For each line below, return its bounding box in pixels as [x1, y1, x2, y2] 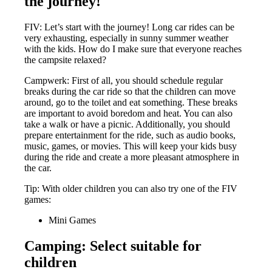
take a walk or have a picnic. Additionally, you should [24, 119, 231, 130]
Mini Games [49, 215, 97, 226]
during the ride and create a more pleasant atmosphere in [24, 152, 240, 163]
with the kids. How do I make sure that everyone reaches [24, 44, 242, 55]
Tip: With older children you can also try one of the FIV [24, 183, 238, 194]
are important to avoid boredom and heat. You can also [24, 108, 233, 119]
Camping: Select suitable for [24, 238, 202, 254]
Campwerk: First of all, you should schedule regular [24, 75, 223, 86]
